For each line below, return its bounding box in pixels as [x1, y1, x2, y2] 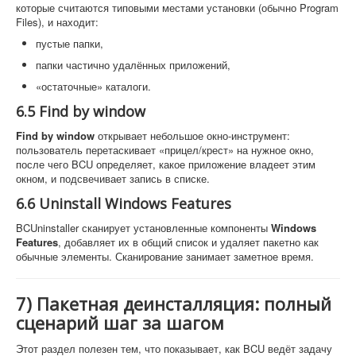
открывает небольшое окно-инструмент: [95, 127, 290, 143]
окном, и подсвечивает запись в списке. [16, 170, 210, 186]
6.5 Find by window [16, 101, 145, 121]
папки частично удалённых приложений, [36, 56, 230, 72]
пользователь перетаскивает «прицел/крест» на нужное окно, [16, 141, 314, 157]
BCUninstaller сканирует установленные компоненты [16, 219, 271, 235]
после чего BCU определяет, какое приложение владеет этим [16, 156, 315, 172]
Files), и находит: [16, 14, 99, 29]
